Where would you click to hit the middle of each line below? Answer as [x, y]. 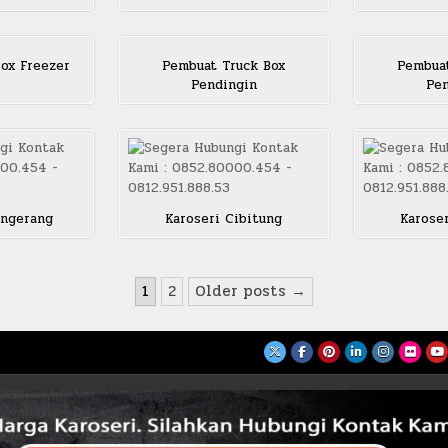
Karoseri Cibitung [224, 219]
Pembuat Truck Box [224, 66]
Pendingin [223, 85]
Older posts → [250, 291]
